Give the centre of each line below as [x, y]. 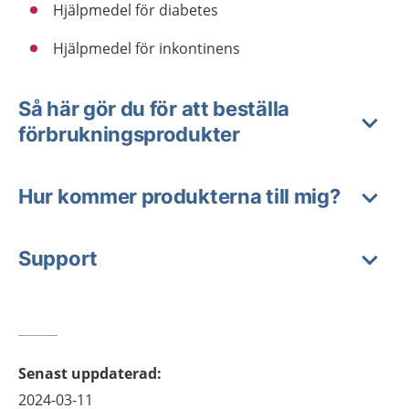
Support [58, 258]
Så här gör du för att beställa [154, 108]
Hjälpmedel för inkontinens [147, 48]
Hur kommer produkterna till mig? [179, 196]
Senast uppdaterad [88, 373]
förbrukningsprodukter [129, 134]
